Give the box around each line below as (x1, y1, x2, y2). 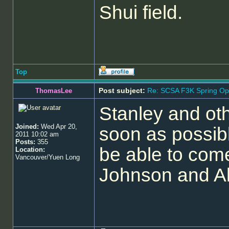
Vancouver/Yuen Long (15, 153, 80, 161)
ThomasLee (35, 87, 72, 95)
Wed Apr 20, (39, 123, 77, 130)
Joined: (15, 123, 39, 130)
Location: (15, 146, 45, 153)
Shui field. (99, 2, 182, 23)
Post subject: (99, 86, 145, 95)
